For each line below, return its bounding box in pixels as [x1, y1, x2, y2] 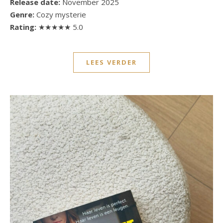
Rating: [10, 21, 38, 32]
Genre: [10, 9, 34, 19]
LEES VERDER [86, 57, 137, 67]
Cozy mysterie [34, 9, 86, 19]
